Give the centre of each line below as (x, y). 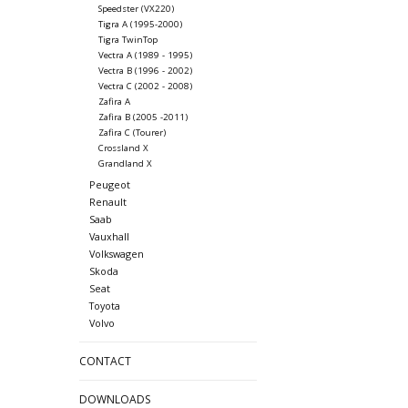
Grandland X (125, 164)
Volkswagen (116, 254)
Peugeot (109, 185)
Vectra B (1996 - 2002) (145, 71)
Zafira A (114, 102)
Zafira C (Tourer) (132, 133)
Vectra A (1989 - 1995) (145, 56)
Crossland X (123, 148)
